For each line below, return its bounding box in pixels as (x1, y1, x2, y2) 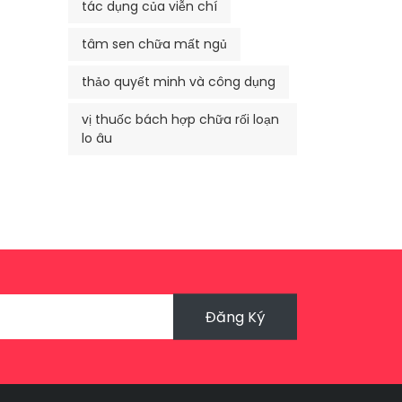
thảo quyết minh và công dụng (82, 72, 275, 91)
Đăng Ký (205, 306, 265, 328)
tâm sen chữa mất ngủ (82, 34, 227, 53)
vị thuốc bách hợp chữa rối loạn (82, 109, 279, 128)
